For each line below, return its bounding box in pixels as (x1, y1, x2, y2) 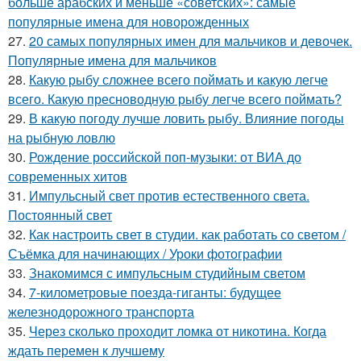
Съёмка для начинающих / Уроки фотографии (8, 243, 282, 263)
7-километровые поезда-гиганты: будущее (29, 282, 281, 301)
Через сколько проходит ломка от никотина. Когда (29, 321, 326, 340)
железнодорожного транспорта (8, 301, 194, 321)
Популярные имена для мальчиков (8, 50, 217, 69)
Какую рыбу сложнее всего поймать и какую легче (29, 69, 328, 89)
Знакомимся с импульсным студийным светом (29, 263, 305, 282)
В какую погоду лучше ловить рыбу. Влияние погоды (29, 108, 344, 127)
